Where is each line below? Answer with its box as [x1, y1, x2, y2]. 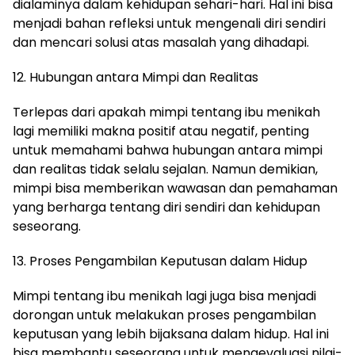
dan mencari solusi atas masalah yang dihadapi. [13, 33, 309, 52]
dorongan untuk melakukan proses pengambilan [13, 306, 316, 324]
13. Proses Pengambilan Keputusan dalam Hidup [13, 252, 307, 270]
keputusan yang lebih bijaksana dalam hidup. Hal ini [13, 325, 329, 343]
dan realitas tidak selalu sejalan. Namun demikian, [13, 160, 318, 178]
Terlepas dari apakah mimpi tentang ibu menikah [13, 103, 320, 121]
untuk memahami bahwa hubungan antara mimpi [13, 141, 323, 159]
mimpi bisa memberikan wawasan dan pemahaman [13, 179, 338, 197]
